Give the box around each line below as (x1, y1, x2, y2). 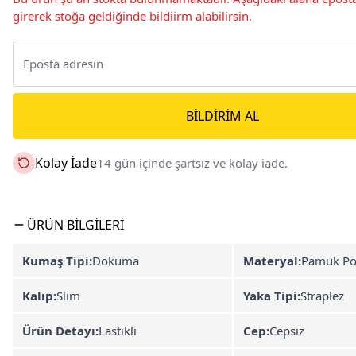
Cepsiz (269, 323, 304, 339)
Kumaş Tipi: (22, 253, 92, 269)
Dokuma (92, 253, 139, 269)
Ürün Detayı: (22, 323, 99, 339)
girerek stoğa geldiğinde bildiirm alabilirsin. (13, 8, 252, 24)
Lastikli (99, 323, 137, 339)
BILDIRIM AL (186, 107, 259, 125)
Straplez (300, 288, 344, 304)
